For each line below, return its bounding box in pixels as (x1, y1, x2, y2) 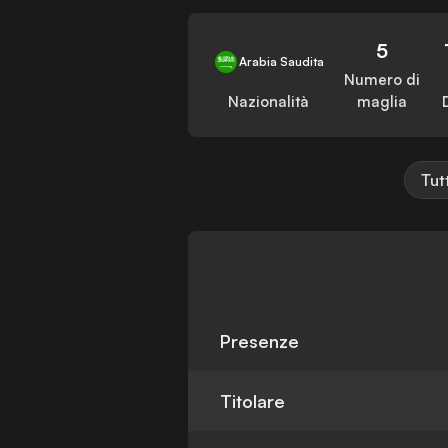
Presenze (220, 330, 300, 353)
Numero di (344, 70, 421, 90)
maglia (357, 92, 408, 112)
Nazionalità (228, 92, 310, 112)
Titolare (220, 390, 286, 413)
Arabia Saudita (238, 54, 324, 70)
